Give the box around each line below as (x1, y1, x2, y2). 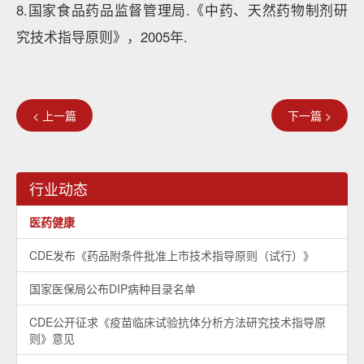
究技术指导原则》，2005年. (16, 27, 188, 46)
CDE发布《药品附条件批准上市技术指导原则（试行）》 (29, 247, 314, 263)
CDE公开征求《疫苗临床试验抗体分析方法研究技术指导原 (29, 314, 326, 330)
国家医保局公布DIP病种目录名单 (29, 280, 196, 297)
